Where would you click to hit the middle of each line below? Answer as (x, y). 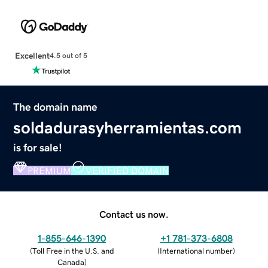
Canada (71, 262)
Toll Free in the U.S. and (73, 251)
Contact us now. (134, 214)
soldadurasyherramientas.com (128, 127)
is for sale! (38, 147)
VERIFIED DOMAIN (127, 170)
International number (196, 251)
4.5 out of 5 (68, 56)
